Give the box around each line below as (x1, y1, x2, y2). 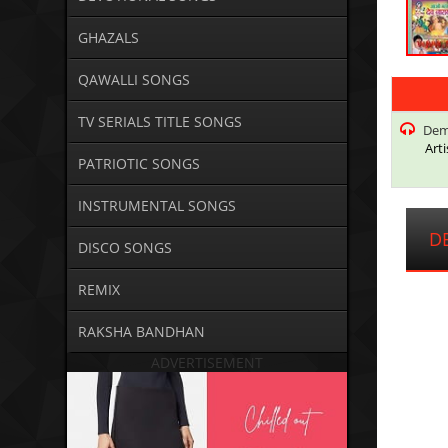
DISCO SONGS (77, 238, 172, 258)
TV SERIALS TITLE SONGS (77, 112, 242, 132)
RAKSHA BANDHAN (77, 322, 205, 342)
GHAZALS (77, 28, 139, 48)
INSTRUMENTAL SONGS (77, 196, 236, 216)
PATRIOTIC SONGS (77, 154, 200, 174)
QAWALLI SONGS (77, 70, 190, 90)
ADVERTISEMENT (151, 353, 264, 373)
